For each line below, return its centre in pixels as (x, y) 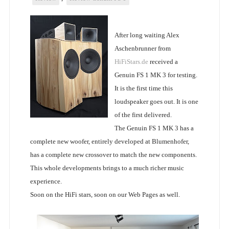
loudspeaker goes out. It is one (156, 101)
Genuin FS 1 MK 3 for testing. (156, 75)
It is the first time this (143, 88)
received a (163, 62)
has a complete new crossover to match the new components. (113, 155)
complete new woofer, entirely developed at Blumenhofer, (109, 141)
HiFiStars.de (131, 62)
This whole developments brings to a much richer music (107, 168)
